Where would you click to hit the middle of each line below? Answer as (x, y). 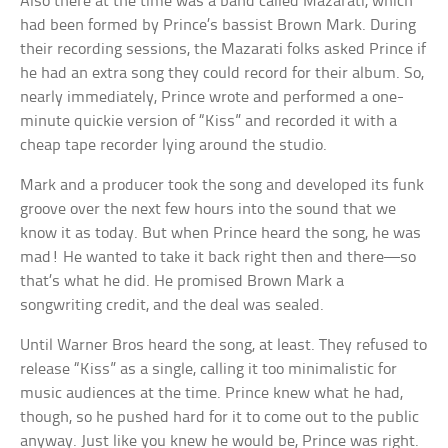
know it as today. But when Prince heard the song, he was (221, 233)
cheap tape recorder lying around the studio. (174, 145)
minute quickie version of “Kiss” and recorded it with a (209, 121)
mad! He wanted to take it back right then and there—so (218, 257)
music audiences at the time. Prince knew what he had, (212, 393)
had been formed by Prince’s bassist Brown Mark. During (218, 25)
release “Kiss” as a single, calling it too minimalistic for (209, 369)
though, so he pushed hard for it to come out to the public (220, 417)
